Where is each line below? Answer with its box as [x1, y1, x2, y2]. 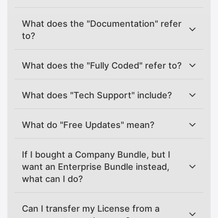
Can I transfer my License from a [22, 203, 160, 214]
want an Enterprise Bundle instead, [22, 161, 169, 172]
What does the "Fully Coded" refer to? [22, 60, 182, 71]
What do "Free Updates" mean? [22, 119, 154, 130]
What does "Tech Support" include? [22, 90, 172, 100]
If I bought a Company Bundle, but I [22, 149, 170, 160]
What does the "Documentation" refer [22, 18, 182, 29]
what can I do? [22, 173, 83, 184]
